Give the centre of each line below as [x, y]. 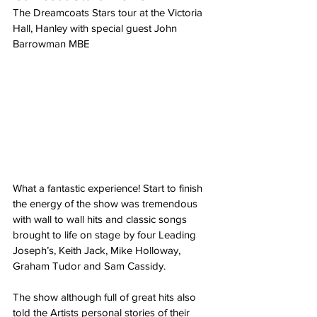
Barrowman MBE [51, 44]
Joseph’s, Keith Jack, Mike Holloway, [98, 250]
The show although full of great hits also [106, 296]
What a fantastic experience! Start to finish [109, 188]
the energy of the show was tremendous [106, 203]
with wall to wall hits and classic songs [101, 219]
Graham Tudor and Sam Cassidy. [89, 265]
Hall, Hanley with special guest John [96, 28]
